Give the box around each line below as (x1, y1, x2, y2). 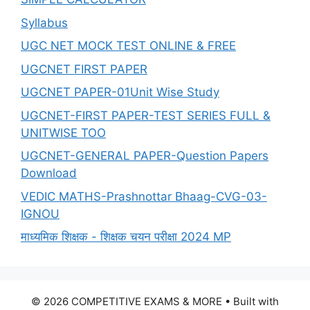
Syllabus (21, 15, 68, 30)
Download (21, 166, 77, 180)
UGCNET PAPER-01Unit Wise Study (21, 85, 219, 99)
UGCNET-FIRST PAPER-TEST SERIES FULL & (21, 108, 271, 122)
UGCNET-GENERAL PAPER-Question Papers (21, 149, 268, 163)
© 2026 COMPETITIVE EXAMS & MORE (31, 295, 222, 308)
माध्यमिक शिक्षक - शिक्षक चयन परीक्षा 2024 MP (21, 230, 231, 244)
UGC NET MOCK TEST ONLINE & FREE (21, 39, 236, 53)
